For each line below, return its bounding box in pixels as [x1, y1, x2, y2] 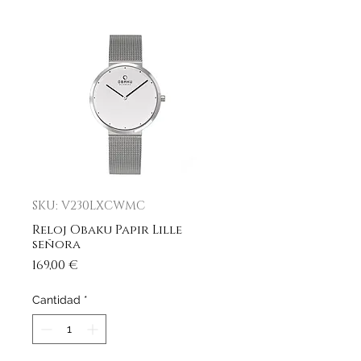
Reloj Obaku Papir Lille [32, 222, 182, 239]
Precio [77, 256, 122, 273]
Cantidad [32, 293, 81, 306]
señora [32, 236, 81, 253]
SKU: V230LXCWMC [32, 197, 145, 214]
